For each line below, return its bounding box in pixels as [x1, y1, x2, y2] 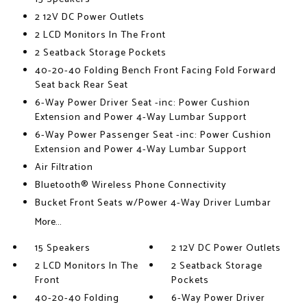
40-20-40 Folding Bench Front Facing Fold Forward [34, 63, 276, 79]
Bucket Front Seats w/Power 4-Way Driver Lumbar [34, 195, 271, 212]
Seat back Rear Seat [34, 77, 128, 94]
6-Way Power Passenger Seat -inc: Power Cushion [34, 127, 271, 144]
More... [34, 214, 62, 231]
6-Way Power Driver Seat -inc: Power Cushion [34, 95, 250, 112]
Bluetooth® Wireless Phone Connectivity [34, 177, 227, 194]
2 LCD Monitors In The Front [34, 27, 166, 44]
